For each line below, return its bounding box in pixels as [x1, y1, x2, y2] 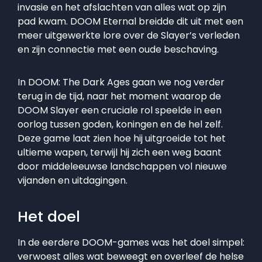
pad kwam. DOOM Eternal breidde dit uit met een [18, 15, 243, 29]
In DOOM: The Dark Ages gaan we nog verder [18, 75, 225, 89]
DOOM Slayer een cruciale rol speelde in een [18, 104, 222, 118]
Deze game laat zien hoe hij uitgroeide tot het [18, 132, 226, 146]
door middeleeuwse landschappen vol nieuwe [18, 160, 227, 174]
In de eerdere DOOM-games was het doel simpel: [18, 236, 244, 250]
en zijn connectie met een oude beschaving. [18, 43, 219, 57]
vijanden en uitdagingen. [18, 174, 127, 188]
